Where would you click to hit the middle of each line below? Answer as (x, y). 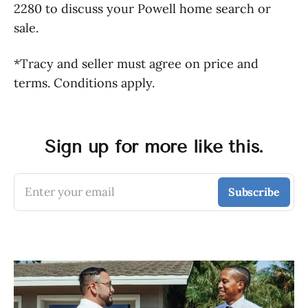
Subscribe (254, 192)
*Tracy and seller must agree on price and (136, 64)
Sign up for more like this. (154, 147)
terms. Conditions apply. (84, 83)
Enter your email (70, 192)
